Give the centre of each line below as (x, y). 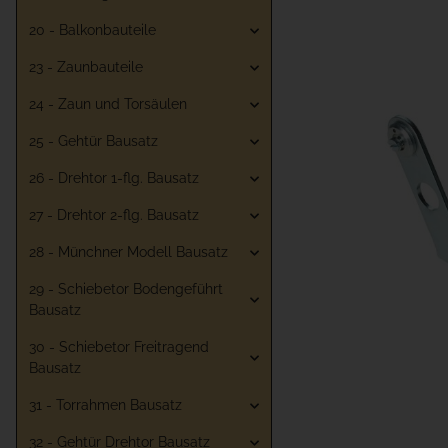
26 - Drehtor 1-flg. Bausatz (114, 178)
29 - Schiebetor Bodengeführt (126, 289)
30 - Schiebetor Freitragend (119, 347)
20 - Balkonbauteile (92, 30)
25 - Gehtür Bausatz (93, 141)
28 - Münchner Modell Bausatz (128, 252)
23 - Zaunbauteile (86, 67)
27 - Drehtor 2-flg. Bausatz (114, 215)
